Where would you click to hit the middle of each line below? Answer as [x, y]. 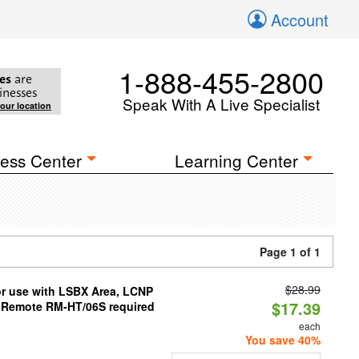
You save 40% [282, 340]
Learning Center [237, 160]
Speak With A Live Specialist [221, 104]
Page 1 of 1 [290, 252]
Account [300, 20]
